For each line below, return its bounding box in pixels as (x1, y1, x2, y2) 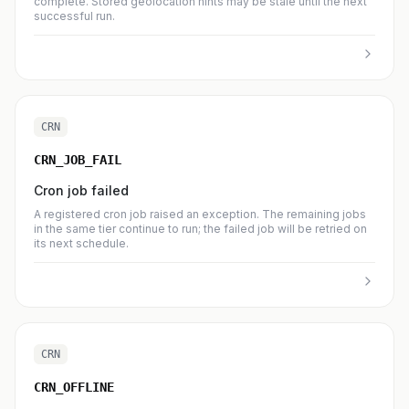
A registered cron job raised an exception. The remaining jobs (34, 207, 366, 221)
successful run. (34, 9, 115, 23)
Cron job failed (34, 183, 129, 198)
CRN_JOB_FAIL (34, 152, 121, 167)
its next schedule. (34, 236, 129, 250)
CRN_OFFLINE (34, 380, 114, 394)
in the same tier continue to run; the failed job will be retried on (34, 222, 367, 236)
